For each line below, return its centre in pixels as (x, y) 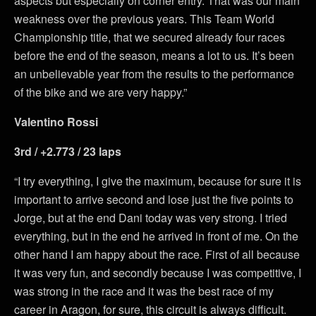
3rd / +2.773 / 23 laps (68, 152)
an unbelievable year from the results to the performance (154, 74)
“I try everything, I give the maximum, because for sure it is (158, 181)
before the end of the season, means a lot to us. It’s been (154, 56)
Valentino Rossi (56, 122)
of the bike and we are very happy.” (101, 92)
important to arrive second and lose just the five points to (154, 200)
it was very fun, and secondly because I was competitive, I (158, 273)
